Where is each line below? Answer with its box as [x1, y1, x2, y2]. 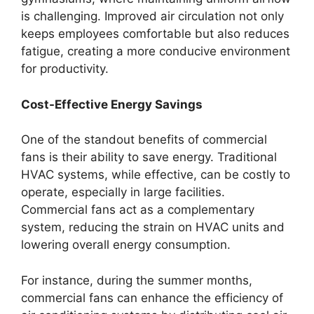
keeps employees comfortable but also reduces [21, 27, 289, 41]
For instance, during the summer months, [21, 273, 252, 287]
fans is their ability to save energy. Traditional [21, 150, 277, 164]
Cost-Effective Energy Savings [21, 97, 203, 111]
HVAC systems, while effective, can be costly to [21, 168, 290, 182]
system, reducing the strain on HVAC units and [21, 220, 285, 234]
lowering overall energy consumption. [21, 238, 231, 252]
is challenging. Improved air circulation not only [21, 9, 284, 23]
